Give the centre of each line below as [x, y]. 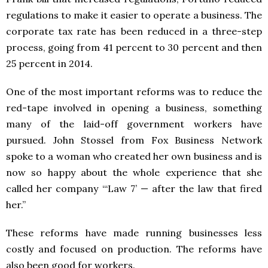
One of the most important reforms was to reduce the [134, 92]
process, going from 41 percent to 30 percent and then [134, 47]
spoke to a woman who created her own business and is [134, 156]
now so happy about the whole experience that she [134, 172]
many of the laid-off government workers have [134, 124]
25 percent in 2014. [49, 63]
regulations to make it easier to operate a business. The [134, 15]
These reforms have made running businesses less [134, 233]
